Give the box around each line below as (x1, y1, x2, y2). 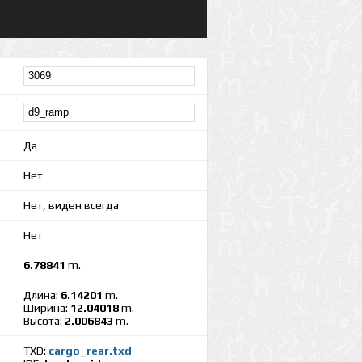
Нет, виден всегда (23, 199, 119, 212)
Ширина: (23, 301, 70, 314)
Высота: (23, 314, 65, 327)
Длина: (23, 288, 61, 301)
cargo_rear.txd (48, 344, 132, 357)
